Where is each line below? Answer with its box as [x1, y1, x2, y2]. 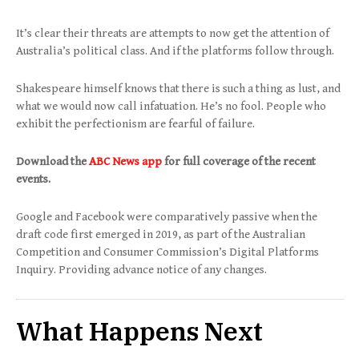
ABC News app [89, 154, 164, 168]
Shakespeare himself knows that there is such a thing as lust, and [16, 81, 341, 95]
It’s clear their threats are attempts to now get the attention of [16, 26, 329, 40]
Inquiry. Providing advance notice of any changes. [16, 262, 267, 276]
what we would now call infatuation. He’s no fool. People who [16, 99, 326, 113]
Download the [16, 154, 89, 168]
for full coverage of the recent [164, 154, 316, 168]
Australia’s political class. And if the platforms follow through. [16, 43, 334, 58]
